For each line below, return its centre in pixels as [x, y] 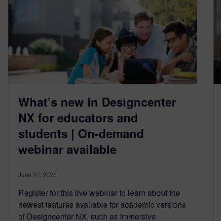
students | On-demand [81, 133]
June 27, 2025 [37, 175]
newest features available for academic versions [102, 205]
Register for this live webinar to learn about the [99, 193]
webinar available [67, 149]
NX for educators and [78, 118]
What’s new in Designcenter [97, 102]
